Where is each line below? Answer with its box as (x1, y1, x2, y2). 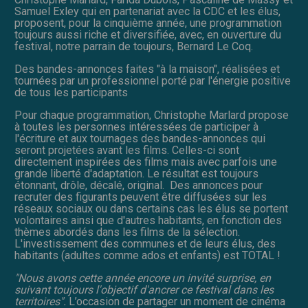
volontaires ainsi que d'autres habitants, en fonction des (14, 214, 282, 228)
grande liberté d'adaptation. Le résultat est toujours (14, 167, 258, 181)
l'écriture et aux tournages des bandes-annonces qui (14, 132, 265, 146)
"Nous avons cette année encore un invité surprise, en (14, 272, 271, 285)
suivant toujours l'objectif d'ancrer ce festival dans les (14, 283, 274, 297)
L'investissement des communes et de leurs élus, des (14, 237, 276, 251)
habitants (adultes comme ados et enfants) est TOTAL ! (14, 249, 280, 263)
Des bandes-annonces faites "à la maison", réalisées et (14, 63, 280, 76)
